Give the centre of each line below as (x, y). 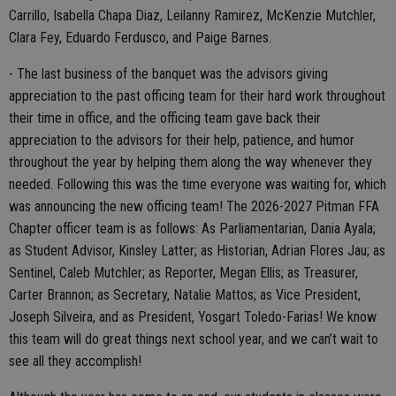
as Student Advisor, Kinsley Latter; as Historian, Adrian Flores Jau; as (197, 250)
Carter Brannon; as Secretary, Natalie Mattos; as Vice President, (185, 294)
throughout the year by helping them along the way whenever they (190, 162)
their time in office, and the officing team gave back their (165, 118)
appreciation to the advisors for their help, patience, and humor (182, 140)
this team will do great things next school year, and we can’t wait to (194, 339)
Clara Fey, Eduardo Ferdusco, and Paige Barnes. (140, 37)
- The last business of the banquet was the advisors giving (168, 73)
